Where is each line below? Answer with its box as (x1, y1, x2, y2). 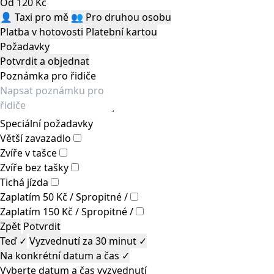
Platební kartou (86, 25, 157, 39)
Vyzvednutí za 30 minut (29, 234, 136, 248)
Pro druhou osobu (86, 10, 171, 24)
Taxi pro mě (15, 10, 68, 24)
